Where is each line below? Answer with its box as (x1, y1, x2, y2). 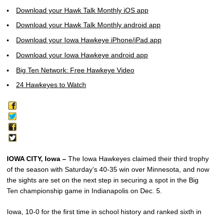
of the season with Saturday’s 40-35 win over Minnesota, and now (7, 165, 209, 174)
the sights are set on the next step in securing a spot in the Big (7, 176, 199, 184)
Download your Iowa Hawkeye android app (16, 51, 148, 59)
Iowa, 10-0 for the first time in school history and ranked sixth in (7, 208, 201, 216)
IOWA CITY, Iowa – (7, 155, 66, 163)
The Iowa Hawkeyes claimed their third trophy (66, 155, 209, 163)
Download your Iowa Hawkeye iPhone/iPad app (16, 36, 162, 44)
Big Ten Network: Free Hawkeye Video (16, 66, 134, 74)
